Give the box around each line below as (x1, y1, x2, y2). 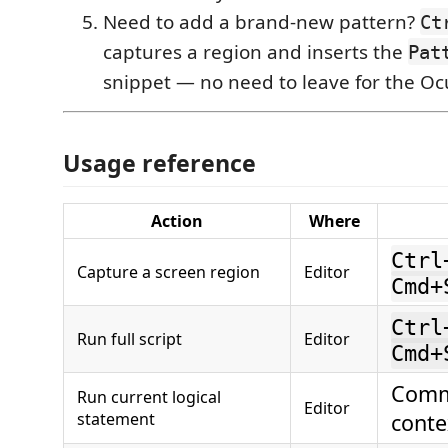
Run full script (77, 328, 182, 350)
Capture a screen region (77, 261, 260, 283)
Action (151, 210, 203, 232)
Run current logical (77, 386, 221, 408)
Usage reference (63, 147, 256, 179)
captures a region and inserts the (103, 38, 408, 65)
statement (77, 408, 155, 430)
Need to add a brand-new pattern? (103, 8, 420, 35)
